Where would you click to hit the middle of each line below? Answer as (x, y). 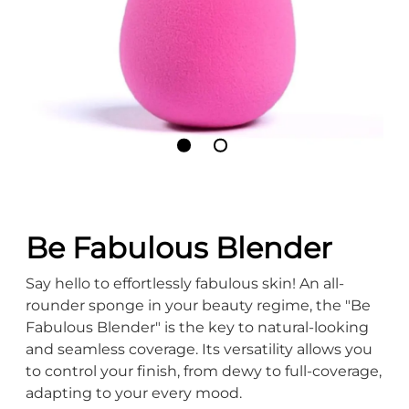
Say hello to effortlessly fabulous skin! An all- (185, 283)
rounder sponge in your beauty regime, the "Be (198, 305)
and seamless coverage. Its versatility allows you (199, 349)
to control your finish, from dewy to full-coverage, (204, 371)
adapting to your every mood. (134, 393)
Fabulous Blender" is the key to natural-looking (197, 327)
